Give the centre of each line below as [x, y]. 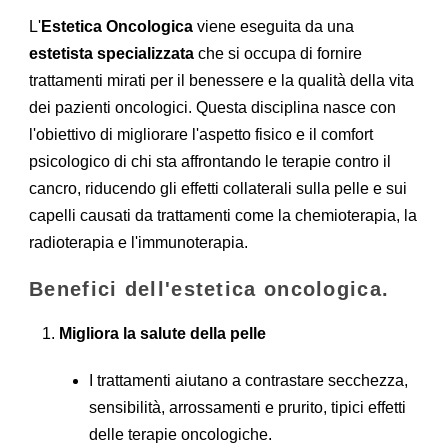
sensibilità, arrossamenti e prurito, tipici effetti [247, 407]
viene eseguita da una [273, 26]
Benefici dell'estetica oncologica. [209, 288]
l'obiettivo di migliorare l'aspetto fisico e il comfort [201, 134]
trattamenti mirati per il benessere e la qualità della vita [221, 80]
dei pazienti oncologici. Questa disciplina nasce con [212, 107]
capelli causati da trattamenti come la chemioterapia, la [223, 215]
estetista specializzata [113, 53]
